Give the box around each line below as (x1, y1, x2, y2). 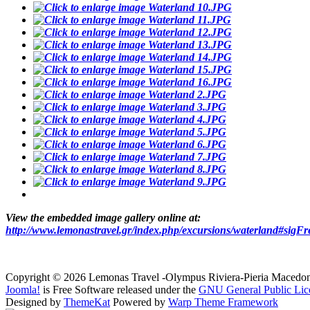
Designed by (6, 296, 64, 309)
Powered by (110, 296, 168, 309)
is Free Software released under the (40, 284, 199, 296)
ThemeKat (64, 296, 110, 309)
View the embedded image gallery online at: (6, 212, 201, 224)
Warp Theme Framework (168, 296, 278, 309)
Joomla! (6, 284, 40, 296)
